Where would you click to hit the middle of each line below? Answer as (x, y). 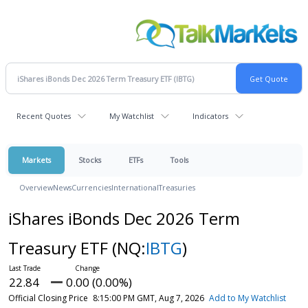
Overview (36, 188)
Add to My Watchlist (247, 298)
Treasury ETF (60, 248)
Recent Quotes (44, 116)
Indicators (210, 116)
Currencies (91, 188)
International (135, 188)
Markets (36, 160)
